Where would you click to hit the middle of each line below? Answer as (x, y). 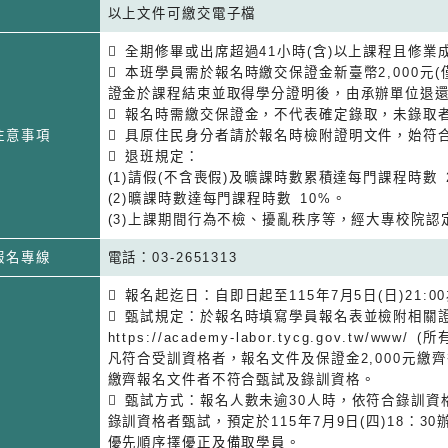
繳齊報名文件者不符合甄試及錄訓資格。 (241, 379)
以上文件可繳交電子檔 (182, 13)
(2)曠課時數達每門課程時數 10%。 (227, 198)
